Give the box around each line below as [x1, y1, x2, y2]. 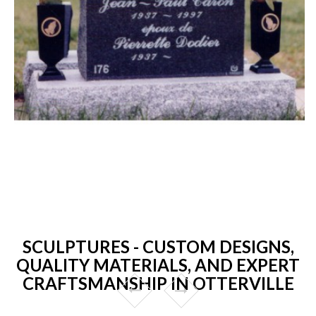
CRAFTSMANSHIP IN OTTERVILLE [22, 272, 294, 293]
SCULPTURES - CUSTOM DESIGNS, [22, 236, 294, 257]
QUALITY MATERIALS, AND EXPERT [16, 254, 300, 275]
